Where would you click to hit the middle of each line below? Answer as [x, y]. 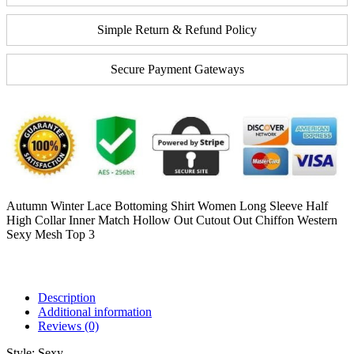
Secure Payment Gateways [177, 69]
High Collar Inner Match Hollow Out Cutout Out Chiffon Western [172, 220]
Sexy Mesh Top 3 [51, 235]
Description [67, 298]
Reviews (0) [68, 326]
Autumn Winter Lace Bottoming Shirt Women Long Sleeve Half [167, 206]
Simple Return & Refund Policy [177, 29]
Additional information [95, 312]
